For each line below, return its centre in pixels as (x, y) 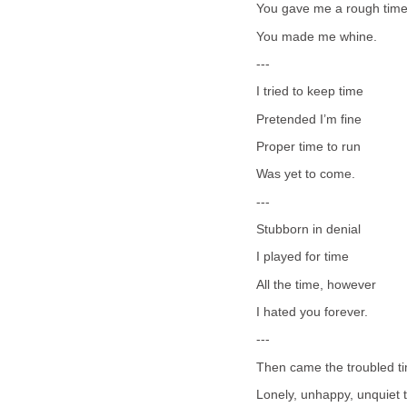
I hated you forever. (312, 312)
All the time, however (316, 284)
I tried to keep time (310, 92)
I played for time (303, 257)
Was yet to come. (306, 174)
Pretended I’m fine (309, 119)
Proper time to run (308, 146)
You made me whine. (317, 36)
